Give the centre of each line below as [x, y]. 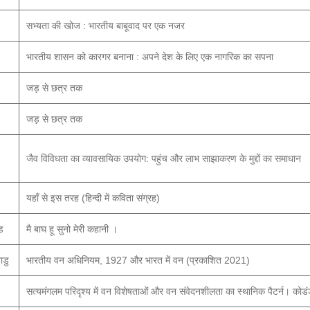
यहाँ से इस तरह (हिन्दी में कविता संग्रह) [93, 198]
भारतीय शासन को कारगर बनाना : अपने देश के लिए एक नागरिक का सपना [150, 57]
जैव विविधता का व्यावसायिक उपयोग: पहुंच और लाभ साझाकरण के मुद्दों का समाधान [164, 158]
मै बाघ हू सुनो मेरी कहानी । [72, 229]
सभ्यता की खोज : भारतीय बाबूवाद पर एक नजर [106, 26]
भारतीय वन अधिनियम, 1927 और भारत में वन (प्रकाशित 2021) [138, 260]
